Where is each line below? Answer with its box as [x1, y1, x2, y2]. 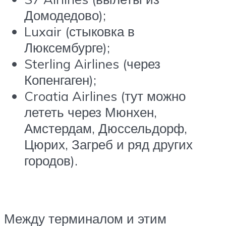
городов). [24, 152, 78, 168]
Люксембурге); [24, 39, 110, 55]
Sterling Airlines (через [24, 55, 160, 72]
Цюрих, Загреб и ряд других [24, 136, 193, 152]
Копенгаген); [24, 71, 96, 88]
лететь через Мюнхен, [24, 103, 157, 120]
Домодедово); [24, 7, 106, 23]
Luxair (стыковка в [24, 23, 135, 39]
